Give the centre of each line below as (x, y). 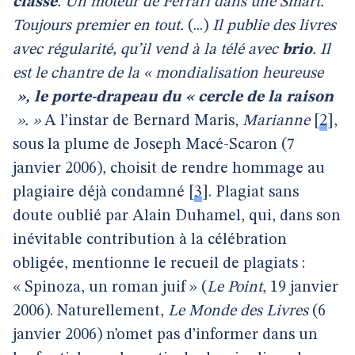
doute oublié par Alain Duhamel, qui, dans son (177, 216)
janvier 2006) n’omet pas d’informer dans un (165, 335)
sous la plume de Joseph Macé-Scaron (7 (154, 145)
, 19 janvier (300, 288)
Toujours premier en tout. (98, 26)
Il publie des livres (274, 26)
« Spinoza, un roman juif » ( (110, 288)
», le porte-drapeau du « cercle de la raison (173, 97)
